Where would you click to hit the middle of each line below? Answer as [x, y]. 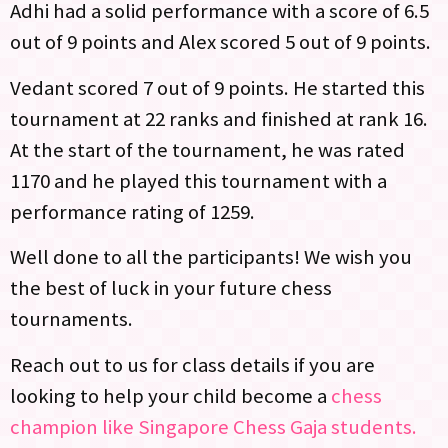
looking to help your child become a [168, 395]
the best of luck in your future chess [171, 288]
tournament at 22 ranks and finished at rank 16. [219, 118]
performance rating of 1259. [132, 211]
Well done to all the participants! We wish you [211, 257]
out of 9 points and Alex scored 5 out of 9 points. [220, 42]
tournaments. [71, 319]
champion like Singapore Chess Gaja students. [213, 426]
